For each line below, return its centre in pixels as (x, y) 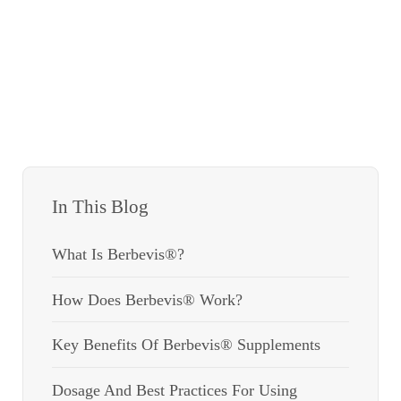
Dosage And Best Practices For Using (174, 390)
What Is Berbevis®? (118, 254)
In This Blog (100, 207)
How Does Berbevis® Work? (147, 299)
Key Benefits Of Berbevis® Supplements (186, 345)
